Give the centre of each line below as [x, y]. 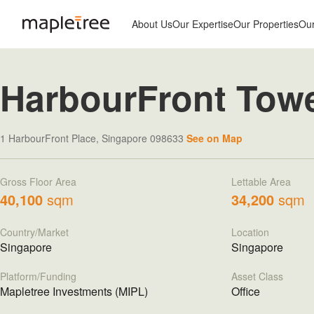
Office [245, 291]
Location [250, 232]
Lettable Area [261, 182]
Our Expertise [203, 24]
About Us [152, 24]
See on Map [214, 138]
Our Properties [266, 24]
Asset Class [257, 276]
